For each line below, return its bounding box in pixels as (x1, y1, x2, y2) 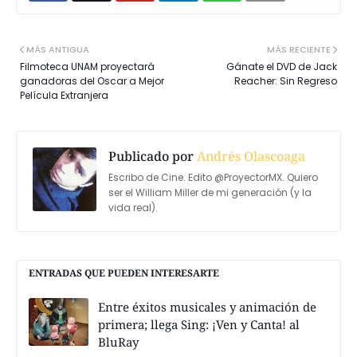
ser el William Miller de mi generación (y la (108, 186, 312, 200)
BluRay (98, 334, 139, 351)
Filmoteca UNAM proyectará (20, 60, 155, 74)
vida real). (108, 201, 158, 215)
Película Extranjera (20, 88, 108, 103)
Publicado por (108, 147, 194, 166)
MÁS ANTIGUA (26, 43, 89, 57)
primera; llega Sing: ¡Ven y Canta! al (98, 316, 300, 333)
